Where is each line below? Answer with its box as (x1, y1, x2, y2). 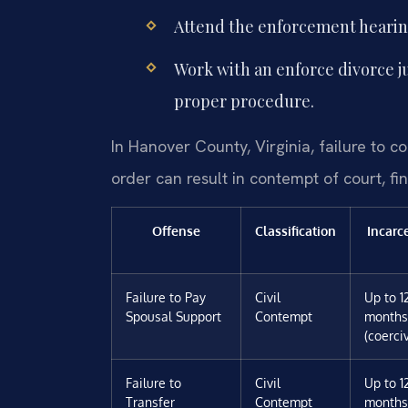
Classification (255, 222, 336, 240)
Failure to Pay (126, 289, 206, 306)
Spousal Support (126, 308, 221, 325)
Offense (152, 222, 200, 240)
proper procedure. (173, 89, 314, 112)
